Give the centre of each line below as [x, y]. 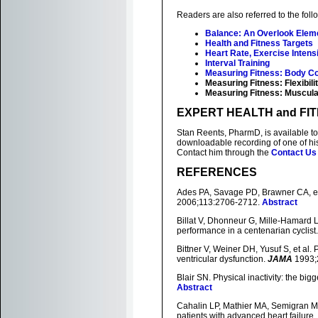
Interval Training [237, 63]
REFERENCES [217, 172]
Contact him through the [224, 153]
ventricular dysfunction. [222, 259]
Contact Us [294, 153]
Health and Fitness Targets [259, 43]
